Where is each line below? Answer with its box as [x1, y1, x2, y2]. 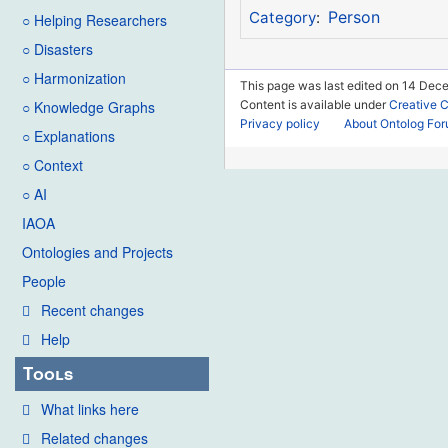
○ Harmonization [22, 68, 126, 89]
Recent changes [41, 300, 144, 321]
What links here [41, 398, 139, 419]
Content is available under [240, 96, 390, 112]
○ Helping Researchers [22, 10, 167, 31]
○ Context [22, 155, 83, 176]
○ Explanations [22, 126, 115, 147]
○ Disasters [22, 39, 93, 60]
